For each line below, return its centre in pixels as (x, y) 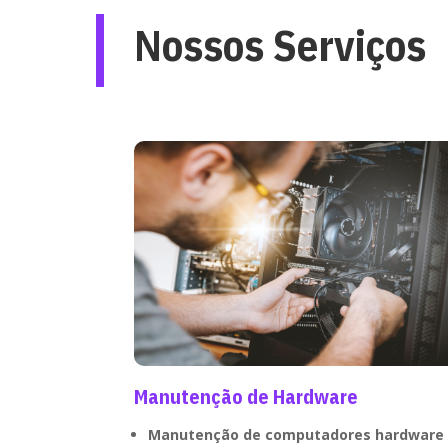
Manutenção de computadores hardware (296, 434)
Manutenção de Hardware (246, 396)
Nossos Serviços (280, 46)
